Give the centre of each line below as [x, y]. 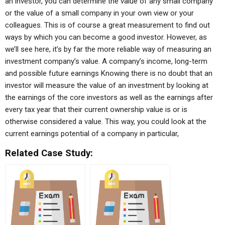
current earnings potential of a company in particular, [92, 134]
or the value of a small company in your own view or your [99, 13]
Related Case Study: [49, 153]
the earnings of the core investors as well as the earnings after [109, 97]
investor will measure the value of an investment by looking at [107, 85]
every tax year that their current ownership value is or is [96, 109]
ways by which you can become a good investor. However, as [106, 37]
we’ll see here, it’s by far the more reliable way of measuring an [108, 49]
